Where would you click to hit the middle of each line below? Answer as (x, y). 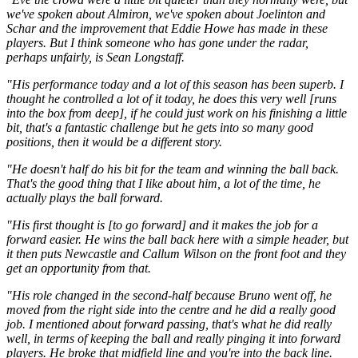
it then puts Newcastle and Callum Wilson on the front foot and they (176, 253)
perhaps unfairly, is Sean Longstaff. (95, 57)
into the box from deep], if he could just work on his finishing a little (177, 113)
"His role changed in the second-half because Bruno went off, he (169, 295)
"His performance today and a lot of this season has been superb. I (175, 84)
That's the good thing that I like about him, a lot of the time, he (163, 183)
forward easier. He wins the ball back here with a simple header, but (177, 239)
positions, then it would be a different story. (114, 141)
